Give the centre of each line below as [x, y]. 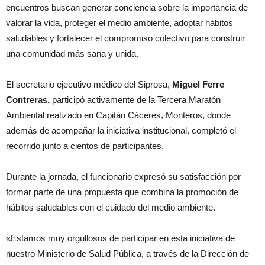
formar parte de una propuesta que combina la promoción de [122, 192]
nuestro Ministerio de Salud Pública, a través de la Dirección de [127, 254]
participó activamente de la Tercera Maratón [135, 100]
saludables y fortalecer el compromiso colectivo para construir [125, 38]
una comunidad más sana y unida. [72, 54]
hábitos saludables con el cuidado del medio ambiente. [111, 208]
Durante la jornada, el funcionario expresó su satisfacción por [123, 177]
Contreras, [28, 100]
